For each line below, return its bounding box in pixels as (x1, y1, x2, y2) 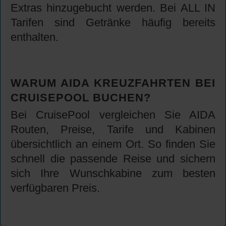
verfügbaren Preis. (11, 182, 100, 195)
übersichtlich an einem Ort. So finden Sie (11, 138, 215, 151)
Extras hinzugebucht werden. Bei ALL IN (11, 2, 215, 15)
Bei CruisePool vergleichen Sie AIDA (11, 108, 215, 122)
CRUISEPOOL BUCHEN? (11, 91, 151, 104)
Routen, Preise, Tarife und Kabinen (11, 123, 215, 136)
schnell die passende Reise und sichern (11, 152, 215, 165)
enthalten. (11, 31, 59, 44)
